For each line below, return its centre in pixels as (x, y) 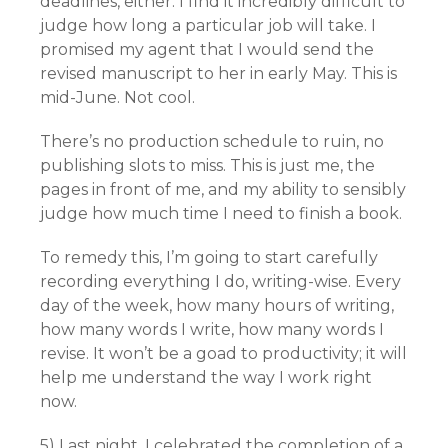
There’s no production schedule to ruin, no (212, 141)
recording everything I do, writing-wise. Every (220, 281)
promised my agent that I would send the (207, 49)
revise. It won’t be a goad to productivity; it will (223, 353)
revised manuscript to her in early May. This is (218, 73)
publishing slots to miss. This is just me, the (207, 165)
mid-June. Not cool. (117, 97)
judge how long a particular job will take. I (208, 25)
